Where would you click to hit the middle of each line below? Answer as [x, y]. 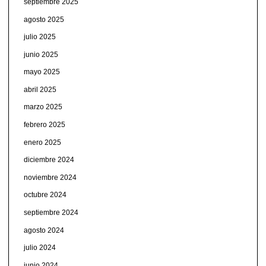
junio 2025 [41, 54]
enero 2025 [42, 142]
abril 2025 [40, 89]
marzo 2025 [43, 107]
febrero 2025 [44, 125]
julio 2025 [39, 37]
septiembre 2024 [51, 213]
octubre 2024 [45, 195]
